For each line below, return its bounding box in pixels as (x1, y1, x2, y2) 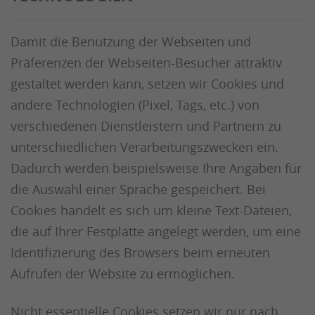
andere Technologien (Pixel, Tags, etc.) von (11, 96, 259, 113)
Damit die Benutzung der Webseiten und (11, 33, 251, 50)
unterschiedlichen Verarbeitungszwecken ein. (11, 139, 278, 155)
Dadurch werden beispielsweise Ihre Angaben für (11, 160, 302, 176)
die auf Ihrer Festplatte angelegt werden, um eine (11, 223, 301, 240)
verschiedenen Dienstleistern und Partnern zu (11, 117, 281, 134)
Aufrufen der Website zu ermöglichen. (11, 265, 235, 282)
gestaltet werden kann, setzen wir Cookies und (11, 75, 284, 92)
